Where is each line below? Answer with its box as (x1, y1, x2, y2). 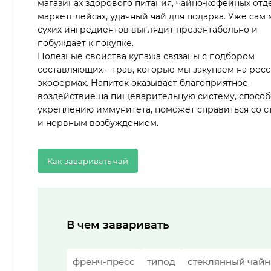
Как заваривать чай (47, 155, 128, 166)
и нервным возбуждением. (38, 117, 158, 128)
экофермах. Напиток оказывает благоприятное (38, 77, 248, 88)
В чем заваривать (67, 218, 169, 232)
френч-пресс (73, 255, 135, 267)
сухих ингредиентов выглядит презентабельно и (38, 24, 258, 35)
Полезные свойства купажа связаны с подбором (38, 50, 255, 62)
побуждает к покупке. (38, 37, 134, 48)
